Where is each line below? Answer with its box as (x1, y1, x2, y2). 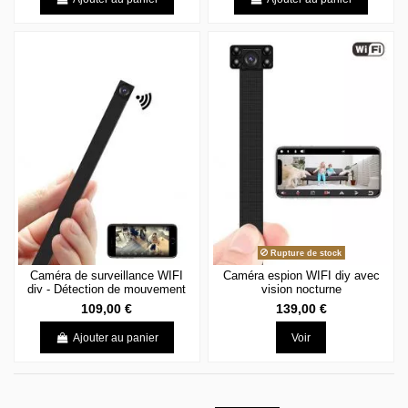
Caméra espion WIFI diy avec (222, 268, 380, 282)
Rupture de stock (268, 248, 342, 258)
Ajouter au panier (72, 331, 158, 344)
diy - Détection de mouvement (27, 281, 187, 296)
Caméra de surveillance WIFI (30, 268, 184, 282)
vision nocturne (260, 281, 342, 296)
